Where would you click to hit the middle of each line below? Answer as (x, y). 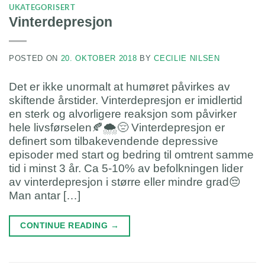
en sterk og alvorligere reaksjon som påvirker (123, 114)
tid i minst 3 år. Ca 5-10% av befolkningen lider (126, 169)
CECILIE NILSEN (187, 58)
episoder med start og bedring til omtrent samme (131, 155)
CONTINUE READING (65, 225)
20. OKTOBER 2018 (99, 58)
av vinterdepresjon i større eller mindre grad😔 (125, 182)
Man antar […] (45, 196)
